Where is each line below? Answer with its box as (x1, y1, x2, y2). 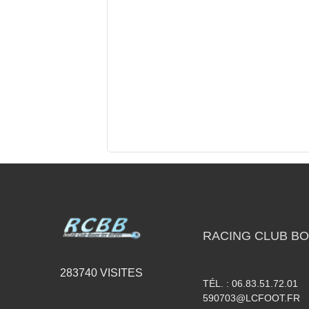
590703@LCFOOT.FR (203, 292, 300, 303)
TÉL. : (203, 278, 232, 289)
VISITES (97, 266, 143, 279)
